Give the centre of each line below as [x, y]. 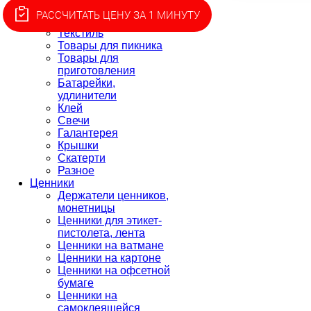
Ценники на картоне [109, 258]
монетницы [86, 208]
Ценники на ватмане [111, 245]
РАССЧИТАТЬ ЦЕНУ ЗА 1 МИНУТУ [118, 14]
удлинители [87, 95]
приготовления [96, 70]
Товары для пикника [110, 45]
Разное [76, 170]
